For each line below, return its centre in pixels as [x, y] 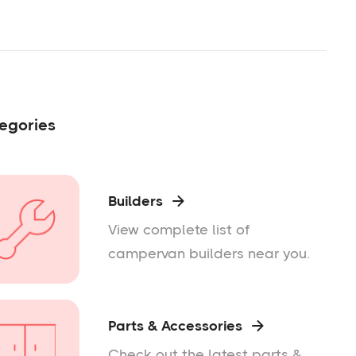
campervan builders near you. [209, 254]
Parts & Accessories [175, 326]
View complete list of [178, 230]
